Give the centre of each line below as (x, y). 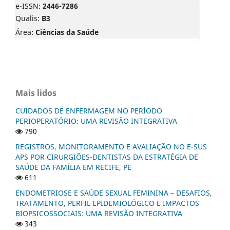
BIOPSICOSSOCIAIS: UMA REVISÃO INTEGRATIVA (99, 214)
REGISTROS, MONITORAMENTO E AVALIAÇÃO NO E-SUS (111, 147)
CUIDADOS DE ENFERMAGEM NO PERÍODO (89, 111)
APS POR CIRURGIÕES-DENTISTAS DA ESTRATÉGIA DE (107, 157)
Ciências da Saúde (67, 32)
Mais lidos (36, 93)
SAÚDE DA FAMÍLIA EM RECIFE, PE (73, 167)
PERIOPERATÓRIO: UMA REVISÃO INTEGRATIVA (96, 121)
